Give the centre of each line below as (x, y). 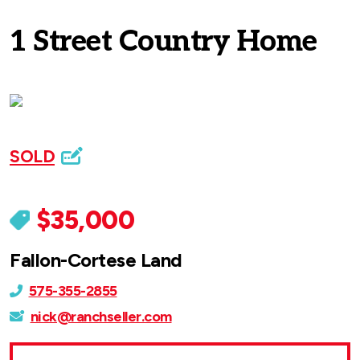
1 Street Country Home (164, 42)
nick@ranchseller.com (101, 317)
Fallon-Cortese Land (96, 260)
